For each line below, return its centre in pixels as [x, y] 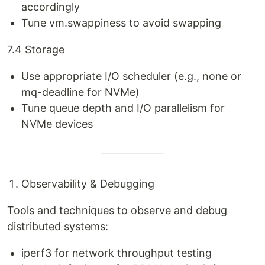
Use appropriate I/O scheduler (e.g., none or [131, 76]
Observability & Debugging [88, 184]
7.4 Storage [36, 49]
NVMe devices [57, 124]
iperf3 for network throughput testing [117, 253]
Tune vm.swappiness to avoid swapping [121, 23]
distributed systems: [58, 226]
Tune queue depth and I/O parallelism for [123, 108]
